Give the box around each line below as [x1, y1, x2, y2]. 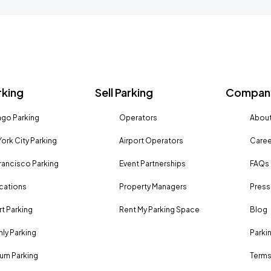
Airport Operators [119, 136, 184, 145]
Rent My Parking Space [119, 205, 200, 214]
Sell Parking [95, 85, 154, 99]
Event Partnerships [119, 159, 186, 168]
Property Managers [119, 182, 188, 191]
